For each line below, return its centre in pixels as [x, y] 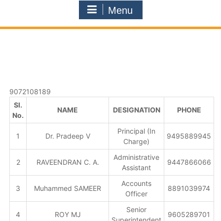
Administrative [137, 157]
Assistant [137, 167]
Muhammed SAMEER [68, 188]
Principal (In [137, 131]
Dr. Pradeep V [68, 136]
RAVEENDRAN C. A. [68, 162]
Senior [137, 209]
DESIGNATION [136, 110]
